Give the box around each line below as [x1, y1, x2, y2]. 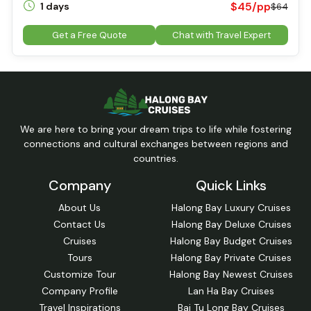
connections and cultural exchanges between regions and [23, 137, 288, 150]
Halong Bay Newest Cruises [169, 267, 294, 280]
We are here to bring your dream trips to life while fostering [19, 122, 292, 135]
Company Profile [41, 284, 118, 297]
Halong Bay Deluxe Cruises [171, 217, 292, 230]
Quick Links [196, 176, 267, 194]
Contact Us [53, 217, 106, 230]
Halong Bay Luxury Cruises [171, 201, 292, 214]
